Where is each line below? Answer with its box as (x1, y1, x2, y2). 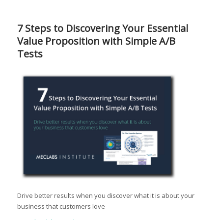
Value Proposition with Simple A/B (17, 34, 175, 48)
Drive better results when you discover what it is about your (17, 191, 194, 200)
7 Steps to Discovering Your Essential (17, 21, 188, 35)
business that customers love (17, 202, 105, 211)
